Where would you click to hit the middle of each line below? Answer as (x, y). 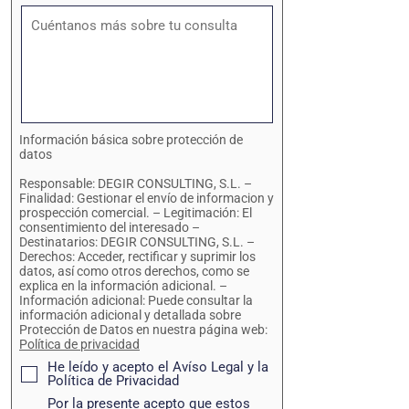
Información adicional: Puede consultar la (136, 300)
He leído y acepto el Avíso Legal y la (158, 367)
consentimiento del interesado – (110, 227)
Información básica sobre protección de (131, 140)
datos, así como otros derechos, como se (134, 271)
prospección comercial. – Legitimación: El (136, 213)
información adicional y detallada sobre (130, 315)
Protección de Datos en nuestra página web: (143, 330)
